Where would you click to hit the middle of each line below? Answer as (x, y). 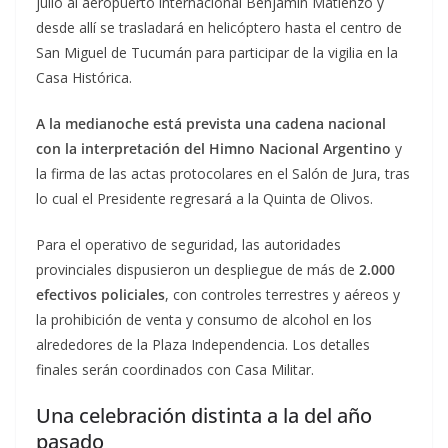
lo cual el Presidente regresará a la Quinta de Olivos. (204, 199)
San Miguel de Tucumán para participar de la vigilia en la (217, 53)
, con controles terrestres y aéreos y (282, 295)
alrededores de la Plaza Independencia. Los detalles (203, 345)
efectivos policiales (100, 295)
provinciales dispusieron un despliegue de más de (197, 270)
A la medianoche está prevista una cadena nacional (211, 124)
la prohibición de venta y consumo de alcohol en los (204, 320)
